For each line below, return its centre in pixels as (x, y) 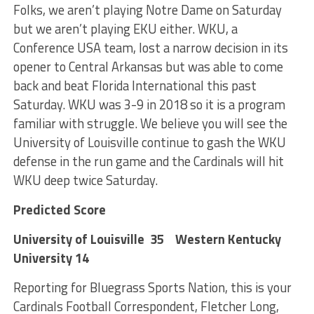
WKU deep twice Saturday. (85, 180)
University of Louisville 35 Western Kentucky (147, 239)
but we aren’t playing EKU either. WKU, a (125, 28)
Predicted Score (59, 209)
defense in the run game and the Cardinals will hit (148, 161)
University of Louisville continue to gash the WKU (149, 142)
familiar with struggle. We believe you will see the (150, 123)
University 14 (51, 258)
